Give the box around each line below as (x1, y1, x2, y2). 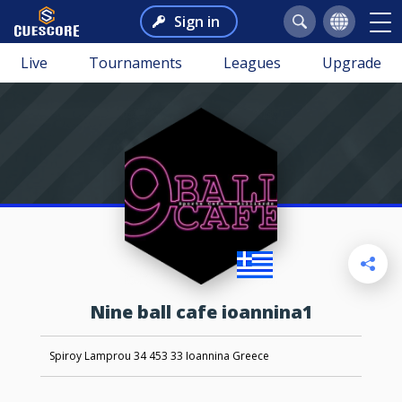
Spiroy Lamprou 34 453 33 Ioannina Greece (48, 348, 269, 364)
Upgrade (322, 53, 381, 73)
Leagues (223, 53, 281, 73)
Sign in (173, 12, 220, 31)
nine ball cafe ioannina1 (104, 300, 313, 324)
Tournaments (89, 53, 182, 73)
